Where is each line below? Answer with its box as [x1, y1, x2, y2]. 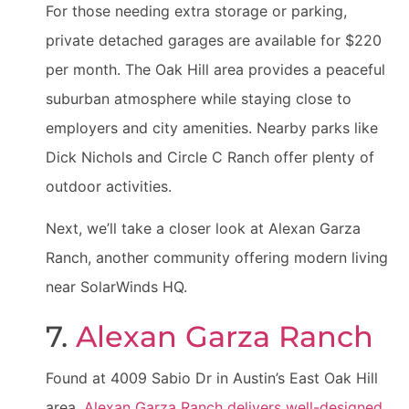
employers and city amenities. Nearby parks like [46, 118, 378, 137]
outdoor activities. [46, 176, 172, 195]
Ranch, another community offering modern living [46, 248, 388, 267]
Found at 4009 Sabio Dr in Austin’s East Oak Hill [46, 369, 378, 387]
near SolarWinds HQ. [46, 278, 187, 296]
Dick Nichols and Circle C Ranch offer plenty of [46, 147, 374, 166]
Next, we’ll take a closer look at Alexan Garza [46, 219, 361, 237]
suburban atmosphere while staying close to [46, 89, 351, 108]
